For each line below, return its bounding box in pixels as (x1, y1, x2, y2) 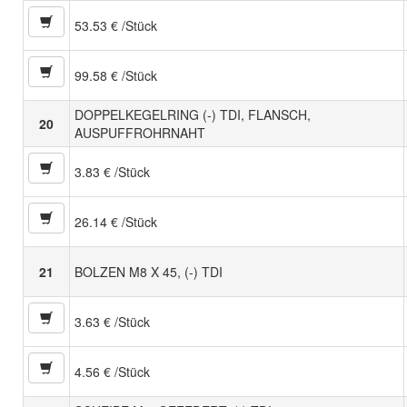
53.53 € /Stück (74, 16, 157, 35)
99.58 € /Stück (74, 66, 157, 85)
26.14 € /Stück (74, 213, 157, 232)
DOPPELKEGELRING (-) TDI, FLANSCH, (74, 105, 311, 124)
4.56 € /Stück (74, 362, 150, 382)
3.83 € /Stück (74, 163, 150, 182)
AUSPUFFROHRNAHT (74, 124, 205, 143)
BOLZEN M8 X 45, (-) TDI (74, 263, 223, 282)
